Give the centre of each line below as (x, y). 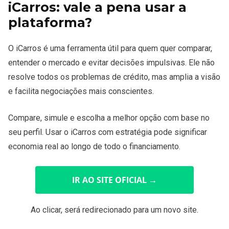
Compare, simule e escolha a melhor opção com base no (109, 118)
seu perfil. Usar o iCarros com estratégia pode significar (108, 132)
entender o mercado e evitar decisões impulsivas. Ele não (111, 63)
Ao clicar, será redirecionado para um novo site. (114, 210)
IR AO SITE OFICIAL (109, 180)
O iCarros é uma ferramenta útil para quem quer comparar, (110, 49)
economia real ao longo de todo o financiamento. (94, 147)
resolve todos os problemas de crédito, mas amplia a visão (114, 77)
